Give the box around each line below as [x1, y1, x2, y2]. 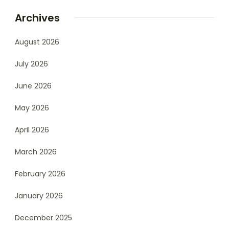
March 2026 [15, 146, 57, 157]
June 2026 [15, 80, 52, 91]
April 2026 [15, 124, 49, 135]
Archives [15, 10, 60, 25]
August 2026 [15, 36, 59, 47]
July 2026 [15, 58, 48, 69]
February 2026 [15, 168, 65, 179]
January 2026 [15, 190, 63, 201]
